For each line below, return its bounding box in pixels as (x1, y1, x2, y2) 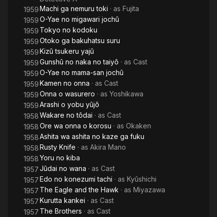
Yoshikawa (109, 90, 143, 98)
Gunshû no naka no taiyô (40, 58, 119, 66)
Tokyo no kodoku (40, 26, 97, 34)
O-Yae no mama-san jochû (40, 68, 124, 77)
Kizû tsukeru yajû (40, 47, 94, 55)
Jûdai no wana (40, 164, 86, 172)
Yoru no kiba (40, 154, 80, 162)
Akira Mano (90, 143, 126, 151)
